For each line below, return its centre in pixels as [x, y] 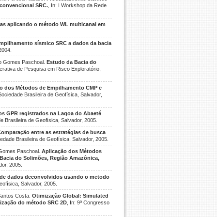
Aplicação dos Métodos [72, 151]
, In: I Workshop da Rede [77, 5]
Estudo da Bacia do [71, 62]
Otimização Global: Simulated [70, 196]
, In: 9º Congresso [88, 202]
